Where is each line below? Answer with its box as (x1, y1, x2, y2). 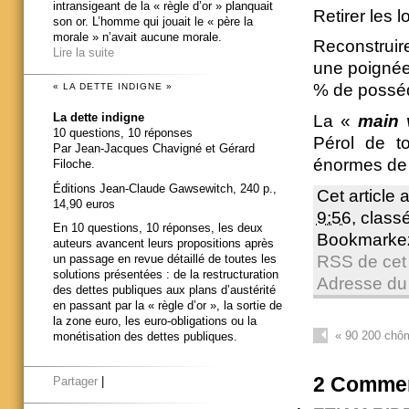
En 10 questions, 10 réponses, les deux (53, 221, 263, 236)
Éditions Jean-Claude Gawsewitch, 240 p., (53, 181, 277, 195)
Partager (53, 374, 98, 389)
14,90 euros (53, 196, 115, 211)
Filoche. (53, 156, 95, 171)
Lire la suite (53, 46, 114, 60)
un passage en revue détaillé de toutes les (53, 252, 277, 267)
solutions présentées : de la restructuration (53, 267, 278, 282)
